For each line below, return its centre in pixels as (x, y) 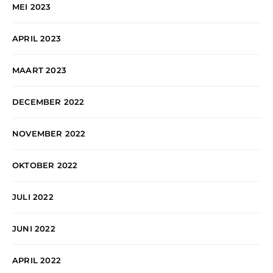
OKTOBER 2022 (45, 165)
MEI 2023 (32, 7)
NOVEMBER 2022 (49, 134)
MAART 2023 (39, 70)
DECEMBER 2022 (48, 102)
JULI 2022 (33, 197)
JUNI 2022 (34, 229)
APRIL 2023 (37, 39)
